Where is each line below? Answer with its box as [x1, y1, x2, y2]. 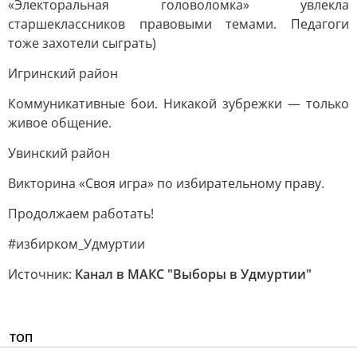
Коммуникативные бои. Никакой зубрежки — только [8, 95, 349, 112]
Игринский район [8, 65, 118, 82]
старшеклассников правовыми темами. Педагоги [8, 15, 349, 33]
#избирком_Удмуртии [8, 235, 145, 253]
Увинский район [8, 144, 110, 162]
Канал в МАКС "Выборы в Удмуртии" [75, 265, 312, 283]
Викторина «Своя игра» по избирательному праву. [8, 175, 324, 192]
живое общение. [8, 114, 112, 131]
